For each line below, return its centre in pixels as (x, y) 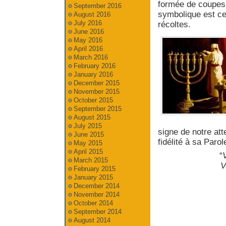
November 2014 (96, 194)
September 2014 (97, 212)
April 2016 (88, 49)
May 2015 (88, 143)
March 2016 (91, 57)
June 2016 (89, 32)
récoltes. (174, 25)
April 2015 (88, 152)
